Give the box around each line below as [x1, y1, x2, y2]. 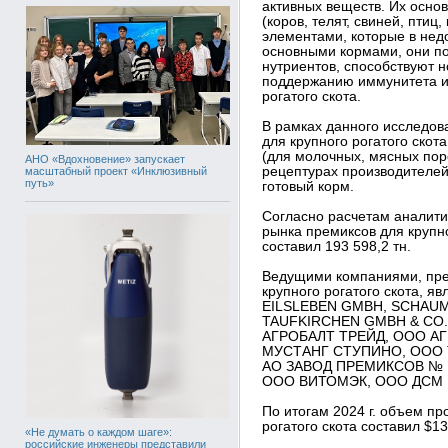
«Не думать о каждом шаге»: [25, 425, 172, 438]
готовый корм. [262, 179, 354, 194]
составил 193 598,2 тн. [262, 239, 411, 254]
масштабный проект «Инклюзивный [25, 164, 207, 177]
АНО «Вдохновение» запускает [25, 152, 185, 165]
